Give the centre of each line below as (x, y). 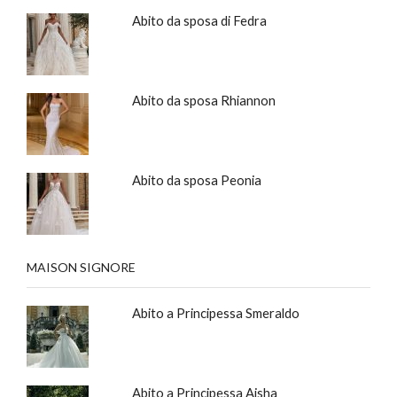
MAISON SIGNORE (81, 267)
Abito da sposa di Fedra (199, 20)
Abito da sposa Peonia (196, 179)
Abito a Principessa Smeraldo (215, 312)
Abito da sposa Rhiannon (203, 100)
